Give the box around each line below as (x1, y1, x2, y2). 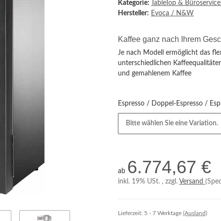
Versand (179, 178, 205, 185)
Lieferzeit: (118, 210, 144, 216)
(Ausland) (183, 210, 207, 216)
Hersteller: (118, 10, 149, 17)
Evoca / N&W (151, 10, 194, 17)
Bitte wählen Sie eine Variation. (126, 120, 218, 127)
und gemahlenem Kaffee (118, 70, 191, 77)
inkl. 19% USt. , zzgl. (118, 178, 179, 185)
